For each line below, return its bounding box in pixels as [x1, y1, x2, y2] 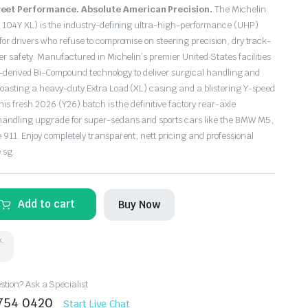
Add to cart [18, 197, 76, 210]
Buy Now [118, 197, 161, 211]
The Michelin [212, 3, 266, 15]
